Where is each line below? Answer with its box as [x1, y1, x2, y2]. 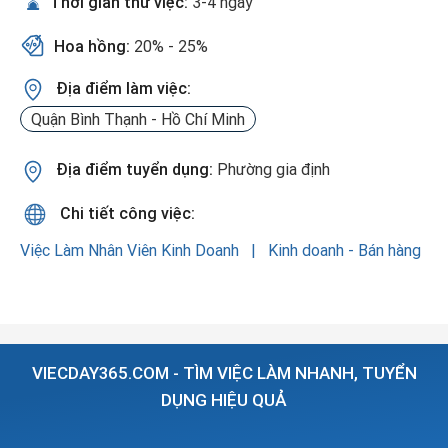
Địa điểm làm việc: [56, 78, 191, 98]
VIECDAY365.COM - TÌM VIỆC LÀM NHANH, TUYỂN [31, 361, 417, 384]
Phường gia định [217, 159, 330, 180]
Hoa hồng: [54, 36, 134, 57]
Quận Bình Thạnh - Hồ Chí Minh [31, 109, 245, 130]
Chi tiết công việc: [56, 202, 195, 223]
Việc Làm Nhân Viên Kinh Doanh [20, 239, 243, 260]
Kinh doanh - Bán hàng [268, 239, 421, 260]
